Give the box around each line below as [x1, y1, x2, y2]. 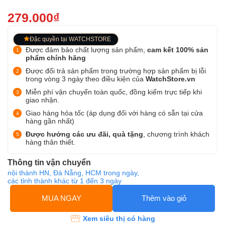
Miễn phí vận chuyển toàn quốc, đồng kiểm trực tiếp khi [26, 88, 202, 96]
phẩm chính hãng [26, 54, 86, 62]
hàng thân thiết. [26, 138, 75, 146]
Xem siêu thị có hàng [82, 214, 155, 222]
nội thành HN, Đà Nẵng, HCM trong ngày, [8, 169, 139, 177]
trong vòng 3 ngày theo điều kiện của [26, 75, 146, 83]
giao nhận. [26, 96, 59, 104]
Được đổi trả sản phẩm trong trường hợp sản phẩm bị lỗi [26, 67, 206, 75]
